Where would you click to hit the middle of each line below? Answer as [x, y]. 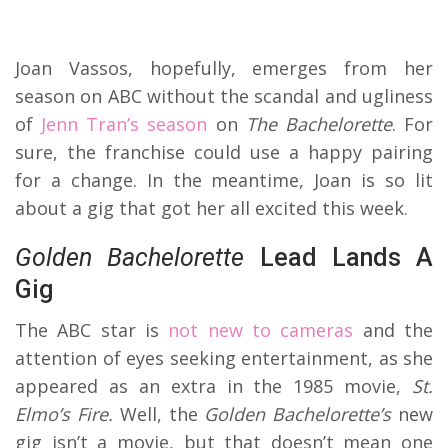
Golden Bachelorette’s [301, 413]
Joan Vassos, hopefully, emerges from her [224, 67]
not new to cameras [261, 329]
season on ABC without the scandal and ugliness [224, 95]
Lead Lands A [338, 257]
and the [393, 329]
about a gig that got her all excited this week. [214, 207]
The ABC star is [92, 329]
